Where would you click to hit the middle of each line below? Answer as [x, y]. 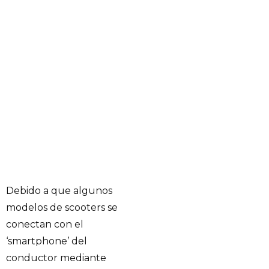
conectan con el [45, 224]
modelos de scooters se [62, 207]
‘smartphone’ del [47, 241]
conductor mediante [56, 258]
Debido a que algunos [59, 190]
